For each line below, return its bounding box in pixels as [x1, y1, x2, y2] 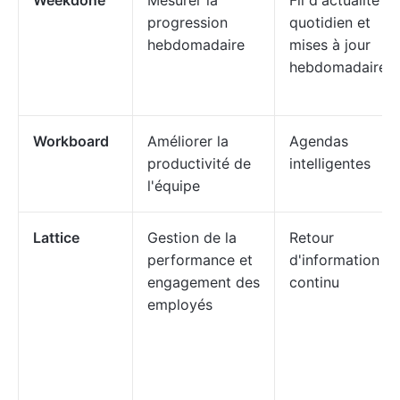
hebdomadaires [289, 58, 394, 76]
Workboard [33, 132, 109, 150]
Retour [289, 229, 334, 246]
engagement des [147, 273, 260, 291]
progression [147, 13, 228, 31]
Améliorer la [147, 132, 229, 150]
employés [147, 296, 212, 313]
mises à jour [289, 36, 371, 54]
